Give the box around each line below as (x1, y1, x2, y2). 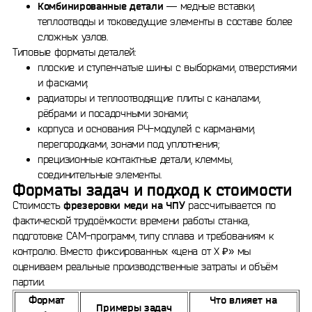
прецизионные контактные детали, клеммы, (38, 153, 233, 165)
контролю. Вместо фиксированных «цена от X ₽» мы (13, 245, 251, 257)
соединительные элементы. (38, 169, 162, 180)
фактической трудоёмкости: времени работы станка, (13, 214, 249, 226)
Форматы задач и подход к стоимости (13, 181, 292, 198)
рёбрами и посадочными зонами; (38, 107, 188, 119)
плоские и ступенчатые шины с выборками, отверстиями (38, 61, 297, 73)
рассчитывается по (185, 199, 276, 211)
